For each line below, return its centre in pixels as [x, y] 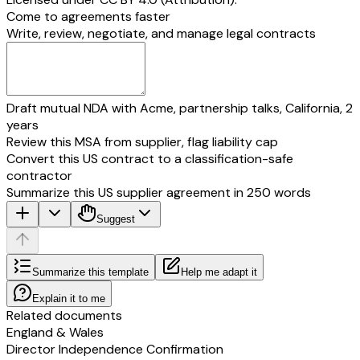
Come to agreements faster [88, 16]
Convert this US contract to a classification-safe [150, 158]
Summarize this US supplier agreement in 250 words [159, 192]
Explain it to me [69, 298]
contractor [39, 175]
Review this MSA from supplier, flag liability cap [142, 141]
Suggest [116, 219]
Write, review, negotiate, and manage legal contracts [161, 33]
